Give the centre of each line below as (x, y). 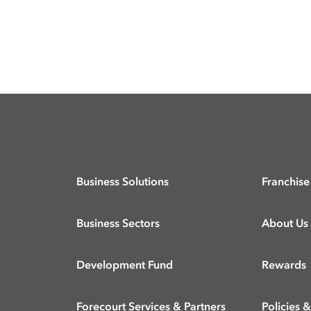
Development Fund (125, 266)
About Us (285, 225)
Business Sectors (118, 225)
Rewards (284, 266)
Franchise (285, 183)
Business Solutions (123, 183)
